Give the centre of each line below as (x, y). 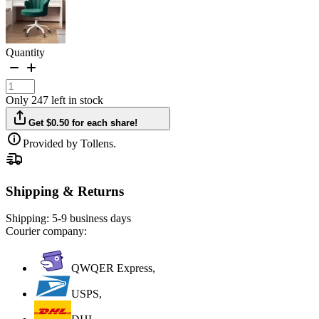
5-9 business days (91, 219)
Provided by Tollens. (69, 143)
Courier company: (46, 231)
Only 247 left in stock (54, 100)
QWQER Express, (113, 268)
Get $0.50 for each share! (83, 122)
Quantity (25, 52)
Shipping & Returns (65, 191)
